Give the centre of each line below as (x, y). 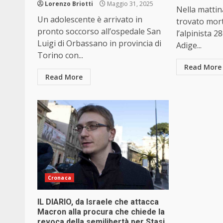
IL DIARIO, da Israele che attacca (98, 202)
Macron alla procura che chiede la (101, 212)
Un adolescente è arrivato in (90, 20)
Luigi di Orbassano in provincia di (99, 44)
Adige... (189, 46)
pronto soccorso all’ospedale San (99, 32)
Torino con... (60, 56)
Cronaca (59, 178)
